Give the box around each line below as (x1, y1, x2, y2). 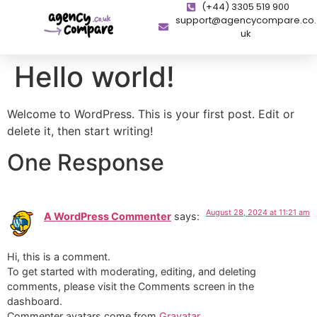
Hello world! (14, 59, 175, 94)
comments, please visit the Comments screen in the (7, 279, 254, 292)
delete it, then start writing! (7, 124, 153, 138)
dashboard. (7, 294, 62, 307)
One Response (7, 149, 164, 177)
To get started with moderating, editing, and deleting (7, 265, 256, 277)
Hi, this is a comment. (7, 250, 110, 263)
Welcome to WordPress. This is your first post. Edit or (7, 107, 294, 121)
